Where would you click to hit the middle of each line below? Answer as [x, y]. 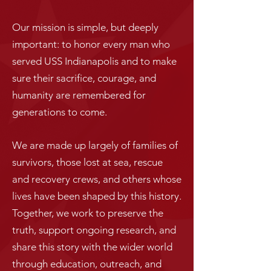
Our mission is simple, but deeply [85, 27]
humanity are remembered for [79, 95]
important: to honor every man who [91, 44]
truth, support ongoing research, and [94, 230]
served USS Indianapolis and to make [94, 61]
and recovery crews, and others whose [97, 179]
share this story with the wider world [92, 247]
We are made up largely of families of [95, 145]
